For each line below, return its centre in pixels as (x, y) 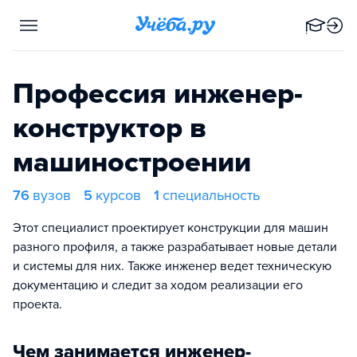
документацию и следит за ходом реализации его (158, 285)
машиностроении (132, 162)
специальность (211, 195)
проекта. (37, 304)
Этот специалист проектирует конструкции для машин (171, 228)
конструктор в (110, 128)
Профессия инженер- (158, 94)
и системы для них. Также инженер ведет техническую (172, 266)
